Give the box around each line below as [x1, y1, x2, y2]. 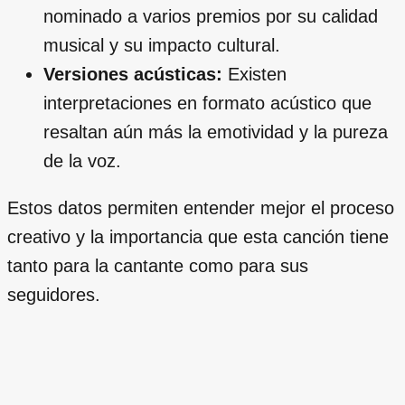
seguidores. [7, 284, 100, 305]
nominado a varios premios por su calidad [43, 5, 378, 26]
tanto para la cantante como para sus [7, 255, 308, 276]
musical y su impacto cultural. [43, 34, 280, 55]
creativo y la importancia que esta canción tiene [7, 226, 389, 247]
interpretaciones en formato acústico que [43, 92, 372, 113]
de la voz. [43, 150, 121, 171]
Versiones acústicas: [43, 63, 222, 84]
